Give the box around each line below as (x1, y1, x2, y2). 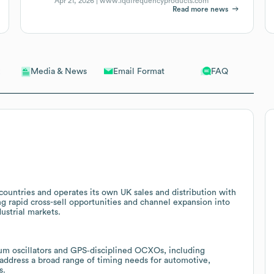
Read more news (172, 5, 229, 13)
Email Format (113, 67, 165, 76)
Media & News (31, 67, 87, 76)
